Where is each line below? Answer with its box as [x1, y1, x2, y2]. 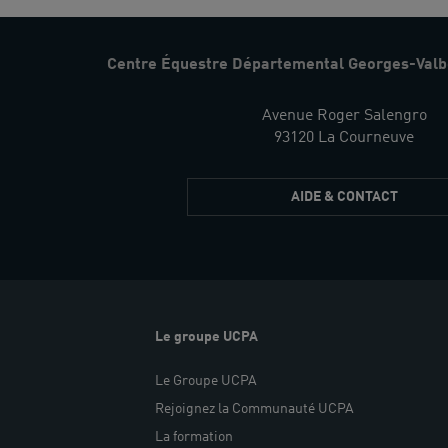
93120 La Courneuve [274, 129, 414, 146]
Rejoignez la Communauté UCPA [154, 401, 354, 416]
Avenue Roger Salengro [261, 107, 427, 124]
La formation [154, 429, 233, 444]
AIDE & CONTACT [290, 189, 398, 204]
